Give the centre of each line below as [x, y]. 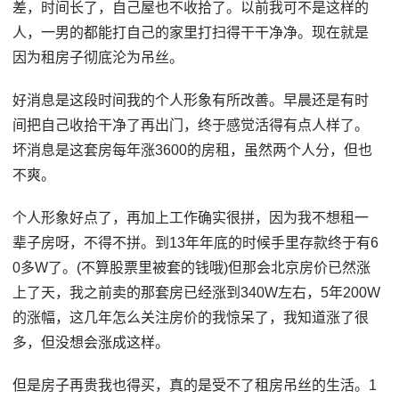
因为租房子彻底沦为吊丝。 [98, 57]
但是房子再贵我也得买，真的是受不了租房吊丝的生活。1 [195, 385]
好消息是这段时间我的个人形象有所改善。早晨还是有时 [191, 100]
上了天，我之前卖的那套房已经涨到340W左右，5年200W [197, 292]
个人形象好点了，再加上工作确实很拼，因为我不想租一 [191, 217]
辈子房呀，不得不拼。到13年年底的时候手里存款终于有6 [196, 242]
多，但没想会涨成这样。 [91, 342]
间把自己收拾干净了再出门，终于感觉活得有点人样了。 [191, 125]
